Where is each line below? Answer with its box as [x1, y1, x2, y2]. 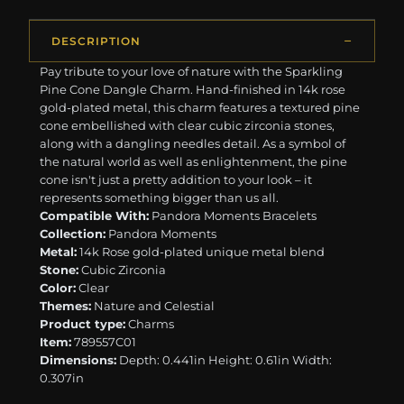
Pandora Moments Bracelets [149, 208, 317, 224]
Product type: [40, 317, 126, 332]
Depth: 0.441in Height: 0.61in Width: [116, 353, 333, 368]
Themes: [40, 298, 92, 314]
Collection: [40, 226, 106, 242]
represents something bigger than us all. [40, 190, 280, 206]
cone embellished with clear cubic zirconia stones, [40, 118, 335, 133]
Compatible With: [40, 208, 150, 224]
